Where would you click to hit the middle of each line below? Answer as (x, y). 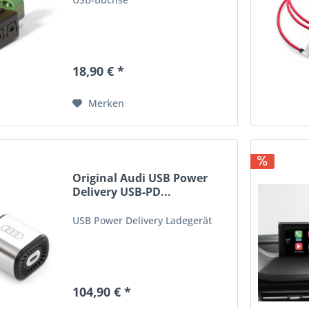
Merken (107, 103)
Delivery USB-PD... (122, 191)
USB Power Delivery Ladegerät (142, 220)
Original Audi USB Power (140, 178)
